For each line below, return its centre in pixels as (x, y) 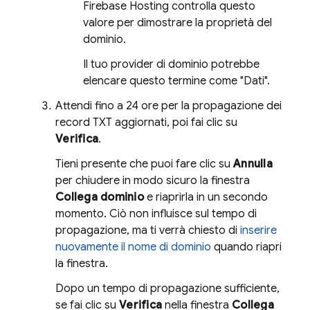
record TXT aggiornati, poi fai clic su (146, 122)
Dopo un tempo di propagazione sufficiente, (167, 288)
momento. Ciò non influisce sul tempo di (156, 213)
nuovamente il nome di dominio (133, 247)
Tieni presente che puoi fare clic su (144, 164)
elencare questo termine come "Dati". (176, 81)
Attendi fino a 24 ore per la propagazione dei (168, 106)
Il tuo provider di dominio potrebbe (171, 64)
